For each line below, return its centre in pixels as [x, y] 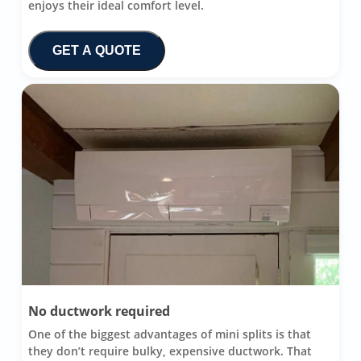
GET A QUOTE [96, 50]
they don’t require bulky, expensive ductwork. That [170, 351]
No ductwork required [99, 311]
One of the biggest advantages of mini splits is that [169, 334]
